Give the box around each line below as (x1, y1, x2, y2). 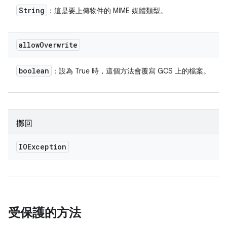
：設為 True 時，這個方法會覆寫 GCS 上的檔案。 (52, 66, 210, 75)
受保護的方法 (8, 205, 81, 220)
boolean (19, 66, 49, 75)
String (19, 6, 45, 15)
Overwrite (40, 40, 78, 50)
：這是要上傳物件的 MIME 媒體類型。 (47, 6, 167, 15)
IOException (19, 142, 66, 152)
